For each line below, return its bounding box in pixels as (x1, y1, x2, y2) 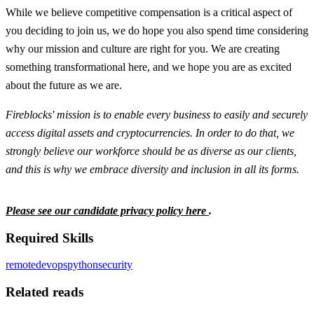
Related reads (6, 284, 83, 299)
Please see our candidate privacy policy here (6, 204, 209, 217)
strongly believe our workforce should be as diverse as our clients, (6, 144, 296, 157)
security (98, 259, 132, 271)
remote (6, 259, 36, 271)
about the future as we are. (6, 78, 122, 91)
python (67, 259, 98, 271)
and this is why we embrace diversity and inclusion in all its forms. (6, 163, 299, 175)
